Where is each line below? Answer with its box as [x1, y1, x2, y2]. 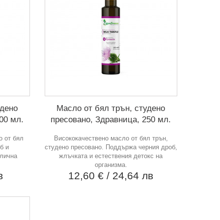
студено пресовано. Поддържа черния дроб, [44, 143, 177, 151]
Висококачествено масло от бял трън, [54, 134, 168, 142]
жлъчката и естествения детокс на [59, 152, 163, 160]
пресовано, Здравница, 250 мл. [51, 114, 171, 124]
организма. [94, 161, 127, 168]
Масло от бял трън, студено [56, 103, 165, 113]
